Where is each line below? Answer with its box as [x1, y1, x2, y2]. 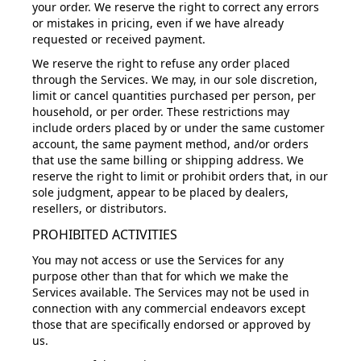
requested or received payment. [32, 31, 205, 47]
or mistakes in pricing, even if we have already [32, 15, 284, 31]
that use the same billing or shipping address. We [32, 152, 304, 168]
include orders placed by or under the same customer [32, 120, 325, 135]
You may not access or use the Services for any [32, 252, 284, 268]
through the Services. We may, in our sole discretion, [32, 72, 317, 87]
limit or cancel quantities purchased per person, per [32, 88, 316, 103]
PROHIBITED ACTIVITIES [32, 226, 177, 243]
